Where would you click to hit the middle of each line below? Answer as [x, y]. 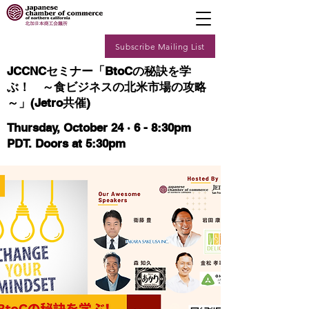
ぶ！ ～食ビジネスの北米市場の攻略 [107, 87]
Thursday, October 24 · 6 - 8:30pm [99, 128]
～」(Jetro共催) [49, 103]
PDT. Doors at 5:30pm [66, 143]
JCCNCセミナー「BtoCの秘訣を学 [99, 71]
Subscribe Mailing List [160, 46]
